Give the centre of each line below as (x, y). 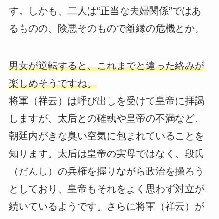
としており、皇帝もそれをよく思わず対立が (106, 189)
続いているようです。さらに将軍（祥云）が (106, 207)
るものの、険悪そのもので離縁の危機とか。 (106, 29)
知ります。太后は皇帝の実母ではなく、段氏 (106, 154)
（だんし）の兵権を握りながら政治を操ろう (106, 171)
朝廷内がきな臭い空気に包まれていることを (106, 136)
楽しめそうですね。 (53, 83)
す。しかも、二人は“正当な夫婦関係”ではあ (105, 11)
